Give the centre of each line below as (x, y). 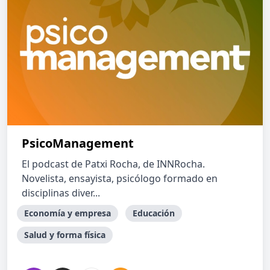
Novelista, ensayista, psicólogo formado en (120, 178)
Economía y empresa (67, 213)
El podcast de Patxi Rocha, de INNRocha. (113, 164)
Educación (154, 213)
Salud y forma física (65, 235)
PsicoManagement (78, 143)
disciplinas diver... (61, 193)
